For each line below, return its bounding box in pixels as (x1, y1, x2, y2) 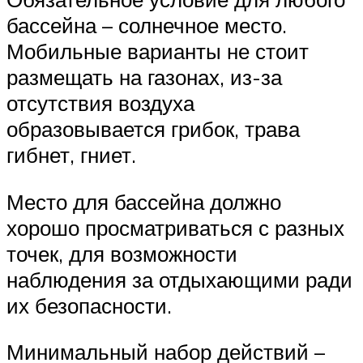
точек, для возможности (6, 240, 237, 267)
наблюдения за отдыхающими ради (6, 266, 352, 293)
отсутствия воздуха (6, 90, 194, 117)
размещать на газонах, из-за (6, 64, 282, 91)
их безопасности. (6, 292, 172, 318)
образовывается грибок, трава (6, 116, 300, 143)
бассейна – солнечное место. (6, 12, 287, 39)
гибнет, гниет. (6, 142, 136, 169)
